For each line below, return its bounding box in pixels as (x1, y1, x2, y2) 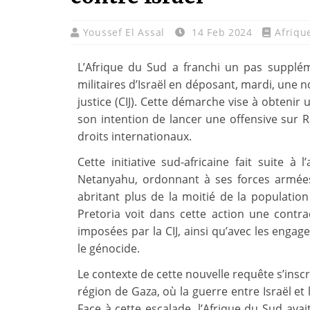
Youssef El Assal (82, 26, 168, 39)
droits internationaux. (77, 129, 192, 145)
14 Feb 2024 (188, 26, 256, 39)
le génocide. (77, 241, 140, 257)
